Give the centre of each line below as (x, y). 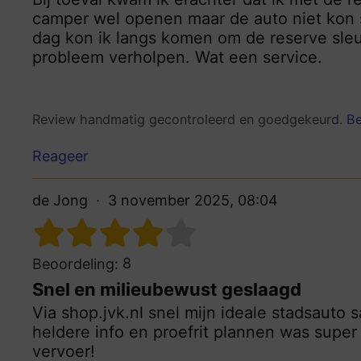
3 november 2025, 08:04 (193, 200)
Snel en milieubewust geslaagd (167, 289)
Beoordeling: (75, 263)
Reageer (60, 156)
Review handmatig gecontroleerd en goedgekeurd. (189, 120)
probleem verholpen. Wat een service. (177, 58)
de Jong (60, 200)
